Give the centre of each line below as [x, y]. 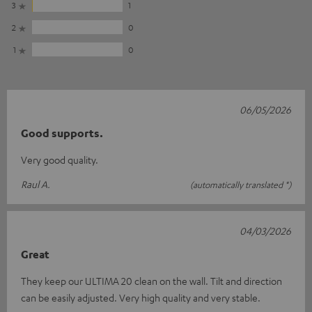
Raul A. [36, 184]
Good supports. [62, 133]
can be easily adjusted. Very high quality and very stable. [141, 297]
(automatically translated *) [241, 185]
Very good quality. [60, 159]
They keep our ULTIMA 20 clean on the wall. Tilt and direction [151, 281]
